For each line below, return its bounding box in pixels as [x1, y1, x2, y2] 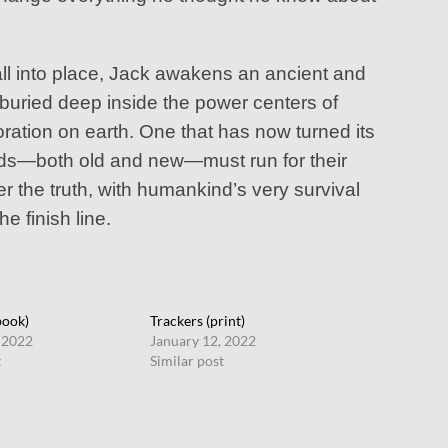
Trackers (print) [150, 311, 246, 329]
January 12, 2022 [150, 331, 257, 349]
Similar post [150, 351, 225, 369]
